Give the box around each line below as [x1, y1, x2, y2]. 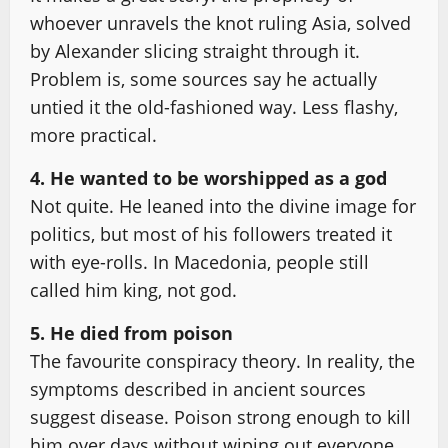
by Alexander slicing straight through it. [30, 39, 360, 63]
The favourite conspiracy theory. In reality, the [30, 349, 415, 373]
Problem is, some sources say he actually [30, 67, 377, 91]
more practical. [30, 123, 157, 147]
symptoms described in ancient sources [30, 377, 366, 401]
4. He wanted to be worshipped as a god [30, 166, 387, 190]
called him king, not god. [30, 278, 237, 302]
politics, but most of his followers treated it [30, 222, 392, 246]
